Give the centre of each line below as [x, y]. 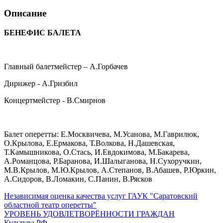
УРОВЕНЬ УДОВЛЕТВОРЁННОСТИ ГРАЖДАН [89, 214]
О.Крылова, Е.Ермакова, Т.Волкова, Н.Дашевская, [89, 143]
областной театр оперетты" [50, 205]
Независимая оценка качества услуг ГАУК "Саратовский [101, 196]
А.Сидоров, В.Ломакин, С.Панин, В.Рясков [78, 179]
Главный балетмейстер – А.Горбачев [66, 66]
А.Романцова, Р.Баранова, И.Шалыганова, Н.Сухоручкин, [103, 161]
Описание [25, 13]
